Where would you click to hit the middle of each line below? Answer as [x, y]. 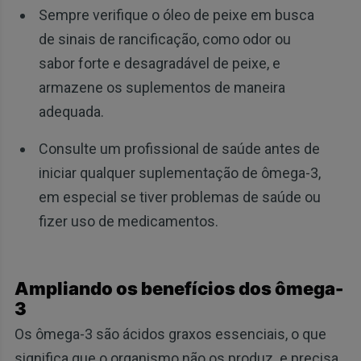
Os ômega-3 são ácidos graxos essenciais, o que [170, 334]
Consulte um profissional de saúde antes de [179, 149]
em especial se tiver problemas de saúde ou [179, 197]
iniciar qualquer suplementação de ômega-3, [179, 173]
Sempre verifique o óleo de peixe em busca [176, 15]
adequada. [71, 112]
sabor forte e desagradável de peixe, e [159, 64]
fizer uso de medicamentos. [128, 222]
